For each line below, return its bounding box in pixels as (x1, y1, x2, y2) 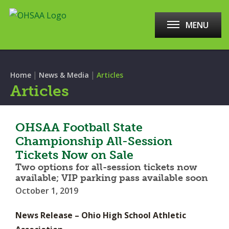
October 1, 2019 (15, 185, 78, 196)
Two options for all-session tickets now (15, 162, 197, 173)
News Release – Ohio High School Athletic (15, 210, 186, 221)
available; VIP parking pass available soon (15, 172, 208, 184)
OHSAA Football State (15, 120, 143, 134)
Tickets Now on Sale (15, 148, 133, 162)
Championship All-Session (15, 134, 172, 148)
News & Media (39, 70, 89, 80)
